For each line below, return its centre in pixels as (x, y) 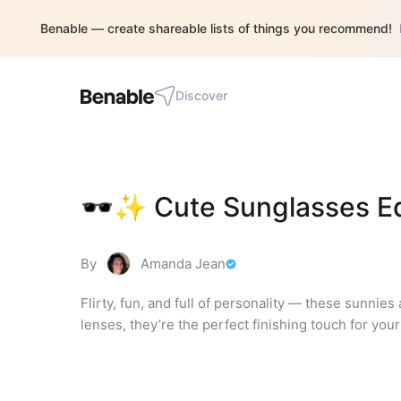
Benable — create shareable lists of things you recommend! (216, 28)
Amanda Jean (183, 264)
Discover (201, 95)
